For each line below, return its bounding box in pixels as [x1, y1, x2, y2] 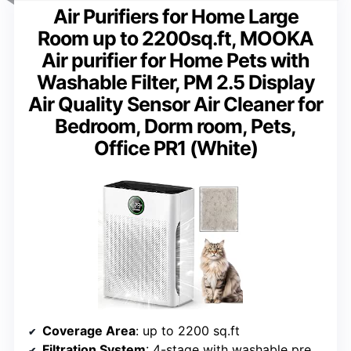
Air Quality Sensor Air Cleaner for [28, 92, 323, 117]
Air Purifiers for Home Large [52, 5, 299, 29]
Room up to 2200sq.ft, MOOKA [38, 27, 313, 51]
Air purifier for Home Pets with [42, 49, 309, 73]
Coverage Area [42, 323, 136, 339]
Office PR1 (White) [93, 136, 258, 161]
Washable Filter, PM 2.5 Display [36, 71, 315, 95]
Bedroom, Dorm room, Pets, [55, 114, 296, 139]
